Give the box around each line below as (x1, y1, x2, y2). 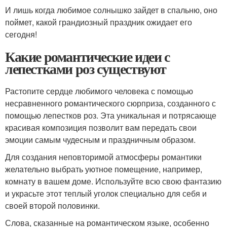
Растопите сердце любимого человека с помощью (5, 85, 193, 97)
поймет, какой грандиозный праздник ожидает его (5, 16, 192, 28)
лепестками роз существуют (5, 58, 166, 79)
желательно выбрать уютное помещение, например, (5, 163, 202, 175)
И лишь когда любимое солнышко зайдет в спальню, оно (5, 4, 217, 16)
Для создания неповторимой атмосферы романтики (5, 150, 202, 163)
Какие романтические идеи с (5, 46, 170, 67)
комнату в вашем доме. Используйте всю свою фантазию (5, 175, 221, 187)
